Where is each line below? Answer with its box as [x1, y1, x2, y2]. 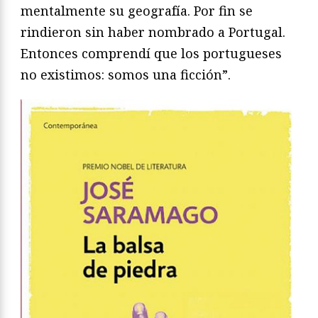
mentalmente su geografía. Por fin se [21, 2, 253, 20]
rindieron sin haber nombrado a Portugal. [21, 23, 285, 41]
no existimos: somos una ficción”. [21, 66, 231, 84]
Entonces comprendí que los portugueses [21, 45, 282, 62]
